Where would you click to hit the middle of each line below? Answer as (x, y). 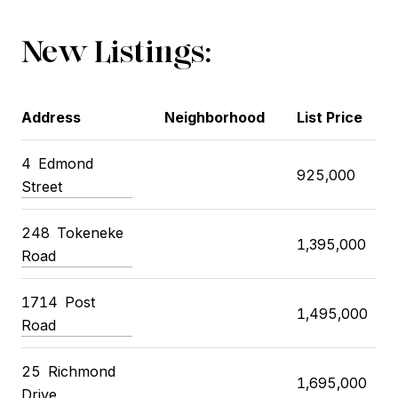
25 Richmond (68, 371)
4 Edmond (57, 163)
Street (42, 186)
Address (51, 117)
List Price (329, 117)
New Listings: (116, 51)
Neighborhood (214, 117)
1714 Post (58, 302)
